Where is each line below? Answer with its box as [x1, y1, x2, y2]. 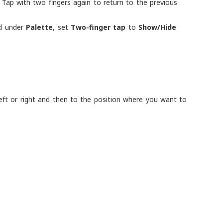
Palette [26, 22, 53, 32]
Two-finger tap [71, 22, 126, 32]
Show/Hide [138, 22, 177, 32]
